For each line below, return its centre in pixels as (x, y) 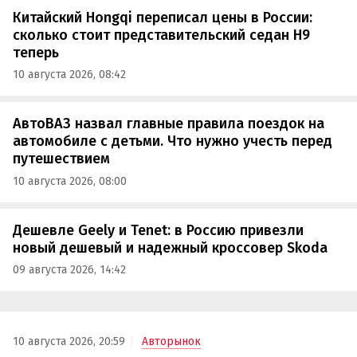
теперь (36, 52)
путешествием (61, 159)
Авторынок (171, 341)
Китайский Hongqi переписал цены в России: (163, 17)
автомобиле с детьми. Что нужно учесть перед (173, 141)
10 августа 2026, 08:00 (70, 181)
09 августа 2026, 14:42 (69, 270)
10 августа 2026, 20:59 (69, 341)
